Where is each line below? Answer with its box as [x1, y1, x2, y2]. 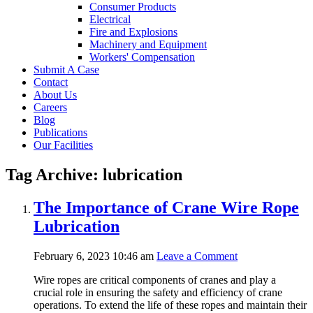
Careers [34, 101, 67, 113]
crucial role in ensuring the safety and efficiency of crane [34, 286, 282, 298]
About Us [34, 88, 77, 101]
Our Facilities [34, 138, 93, 151]
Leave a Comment [156, 249, 238, 262]
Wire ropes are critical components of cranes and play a [34, 273, 276, 286]
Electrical [89, 13, 131, 25]
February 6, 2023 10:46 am [34, 249, 154, 262]
